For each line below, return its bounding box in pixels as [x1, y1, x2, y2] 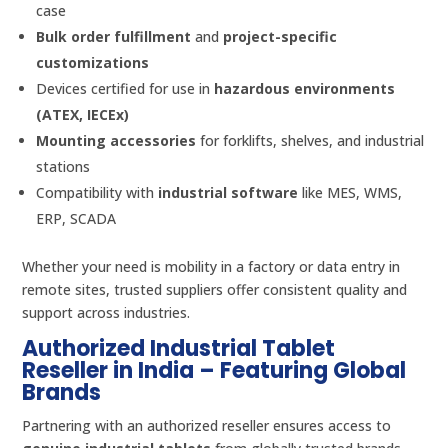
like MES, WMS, [298, 182, 403, 202]
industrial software [158, 182, 299, 202]
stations [36, 156, 91, 176]
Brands [22, 376, 102, 408]
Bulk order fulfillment [36, 26, 192, 46]
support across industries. [22, 302, 191, 322]
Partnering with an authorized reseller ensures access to [22, 415, 392, 435]
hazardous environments [214, 78, 396, 98]
